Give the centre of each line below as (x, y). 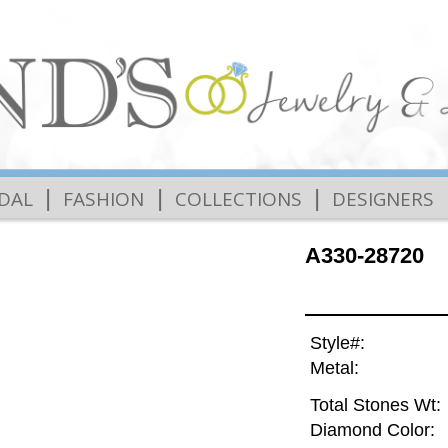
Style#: (337, 343)
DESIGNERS (382, 198)
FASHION (104, 198)
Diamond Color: (372, 430)
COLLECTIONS (238, 198)
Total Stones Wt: (375, 405)
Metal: (334, 368)
